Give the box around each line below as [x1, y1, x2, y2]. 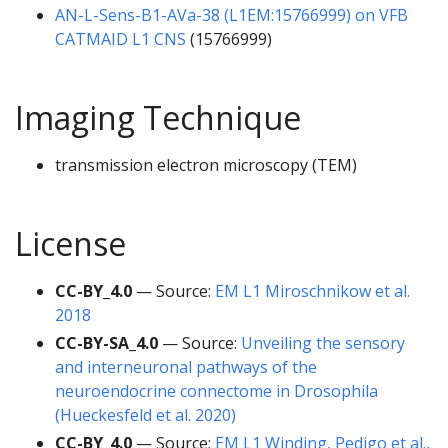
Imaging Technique [15, 96, 301, 140]
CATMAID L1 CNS [55, 28, 186, 51]
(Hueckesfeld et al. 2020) [55, 404, 236, 427]
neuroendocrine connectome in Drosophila [55, 380, 378, 403]
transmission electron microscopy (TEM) [55, 154, 357, 177]
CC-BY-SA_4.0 [55, 332, 158, 355]
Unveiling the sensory [241, 332, 405, 355]
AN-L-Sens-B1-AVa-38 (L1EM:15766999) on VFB [55, 4, 408, 27]
